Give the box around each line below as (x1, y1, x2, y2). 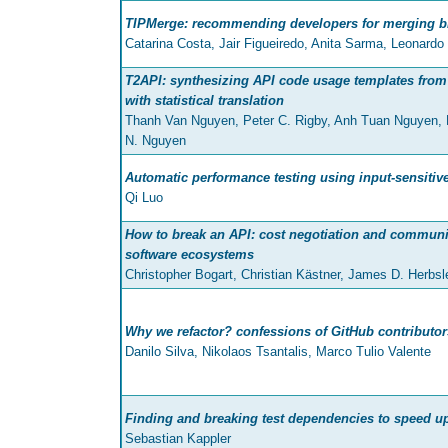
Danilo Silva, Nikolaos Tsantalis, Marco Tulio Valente (125, 344, 431, 360)
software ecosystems (125, 247, 254, 263)
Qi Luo (125, 190, 163, 206)
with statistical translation (125, 93, 284, 109)
